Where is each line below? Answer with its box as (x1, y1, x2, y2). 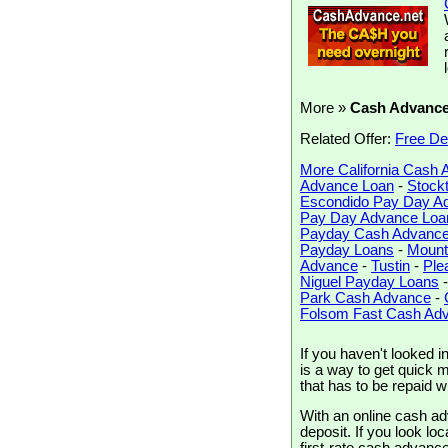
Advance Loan (300, 177, 394, 194)
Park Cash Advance (300, 289, 431, 306)
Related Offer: (300, 130, 395, 147)
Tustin (371, 257, 410, 274)
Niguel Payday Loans (300, 273, 439, 290)
